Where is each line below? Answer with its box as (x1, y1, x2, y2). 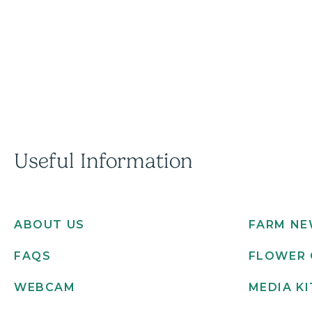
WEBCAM (14, 280, 76, 294)
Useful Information (14, 149, 193, 173)
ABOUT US (14, 217, 85, 231)
